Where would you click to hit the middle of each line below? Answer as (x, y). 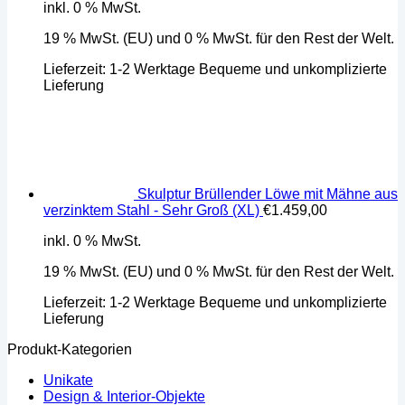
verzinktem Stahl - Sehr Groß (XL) (151, 210)
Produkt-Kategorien (70, 349)
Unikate (68, 380)
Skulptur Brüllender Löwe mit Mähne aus (268, 193)
